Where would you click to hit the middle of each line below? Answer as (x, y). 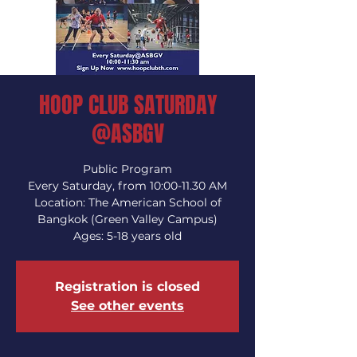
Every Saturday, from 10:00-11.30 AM (127, 186)
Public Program (127, 169)
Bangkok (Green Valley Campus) (127, 219)
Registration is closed (127, 286)
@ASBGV (127, 133)
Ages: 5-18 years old (127, 236)
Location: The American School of (127, 202)
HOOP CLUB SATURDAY (127, 105)
